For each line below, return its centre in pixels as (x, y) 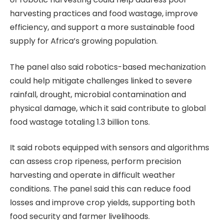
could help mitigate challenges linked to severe (101, 81)
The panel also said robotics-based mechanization (108, 67)
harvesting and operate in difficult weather (93, 175)
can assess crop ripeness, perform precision (96, 162)
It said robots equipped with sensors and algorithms (110, 148)
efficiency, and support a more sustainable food (102, 27)
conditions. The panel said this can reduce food (100, 189)
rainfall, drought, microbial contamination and (98, 94)
